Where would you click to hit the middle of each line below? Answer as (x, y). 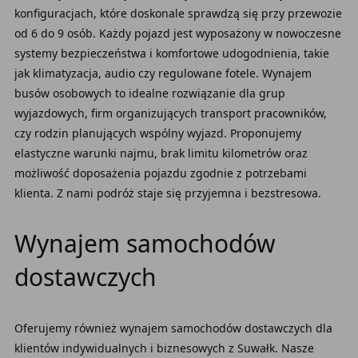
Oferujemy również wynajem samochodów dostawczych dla (173, 328)
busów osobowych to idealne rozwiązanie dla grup (149, 93)
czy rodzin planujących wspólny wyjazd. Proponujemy (157, 133)
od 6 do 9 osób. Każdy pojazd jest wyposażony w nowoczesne (177, 33)
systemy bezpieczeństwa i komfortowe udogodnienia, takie (171, 53)
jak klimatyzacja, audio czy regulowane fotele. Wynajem (163, 73)
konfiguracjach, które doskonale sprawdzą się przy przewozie (178, 13)
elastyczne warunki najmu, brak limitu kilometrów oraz (161, 153)
